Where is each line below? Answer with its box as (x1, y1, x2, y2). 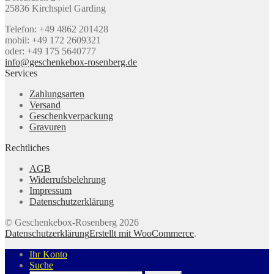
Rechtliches (5, 143, 50, 154)
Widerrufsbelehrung (29, 174, 106, 185)
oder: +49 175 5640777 (5, 46, 96, 57)
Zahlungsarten (29, 89, 84, 100)
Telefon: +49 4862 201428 (5, 24, 108, 35)
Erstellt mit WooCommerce (89, 228, 194, 239)
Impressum (29, 185, 72, 196)
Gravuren (29, 122, 66, 133)
